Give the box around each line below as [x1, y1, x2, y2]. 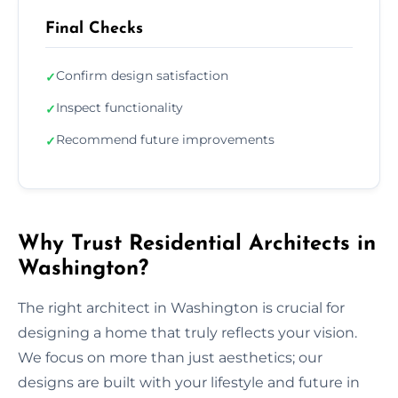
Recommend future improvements [56, 131, 275, 147]
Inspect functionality [56, 99, 183, 115]
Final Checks [45, 20, 143, 37]
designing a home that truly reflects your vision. [18, 323, 357, 341]
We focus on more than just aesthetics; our [18, 348, 322, 366]
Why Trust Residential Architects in [18, 233, 376, 255]
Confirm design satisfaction [56, 67, 228, 84]
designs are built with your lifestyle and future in [18, 373, 360, 391]
